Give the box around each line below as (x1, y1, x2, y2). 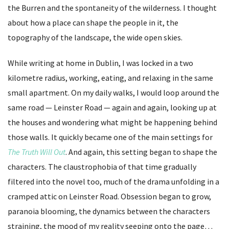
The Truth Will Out (8, 146, 65, 157)
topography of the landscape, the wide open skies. (8, 32, 182, 42)
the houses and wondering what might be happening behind (8, 117, 217, 127)
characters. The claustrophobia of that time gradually (8, 161, 196, 172)
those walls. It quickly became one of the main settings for (8, 131, 213, 142)
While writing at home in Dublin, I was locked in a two (8, 57, 193, 68)
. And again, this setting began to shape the (65, 146, 217, 157)
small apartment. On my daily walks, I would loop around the (8, 87, 219, 98)
